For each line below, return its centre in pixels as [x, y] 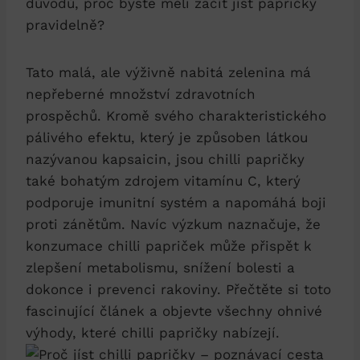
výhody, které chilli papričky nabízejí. [153, 332]
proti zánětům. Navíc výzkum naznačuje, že [173, 224]
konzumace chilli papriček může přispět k [169, 245]
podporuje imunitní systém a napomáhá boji [176, 202]
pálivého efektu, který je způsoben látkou [167, 137]
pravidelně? [65, 25]
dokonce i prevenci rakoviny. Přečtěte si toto [178, 289]
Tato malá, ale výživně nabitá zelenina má [168, 72]
